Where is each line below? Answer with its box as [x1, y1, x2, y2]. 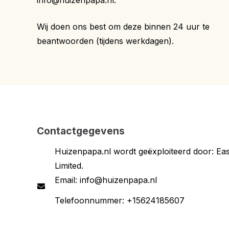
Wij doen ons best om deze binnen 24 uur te [37, 21, 210, 32]
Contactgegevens [37, 125, 125, 137]
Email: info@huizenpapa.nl [54, 175, 157, 185]
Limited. [54, 161, 83, 171]
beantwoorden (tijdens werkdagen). [37, 36, 174, 46]
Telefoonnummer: [54, 195, 127, 205]
